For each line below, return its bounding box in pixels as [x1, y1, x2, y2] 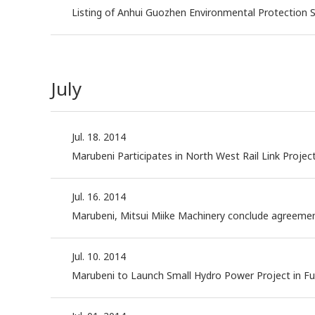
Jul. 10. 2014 [72, 250, 126, 264]
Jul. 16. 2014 [72, 190, 126, 204]
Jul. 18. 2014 [72, 130, 126, 144]
